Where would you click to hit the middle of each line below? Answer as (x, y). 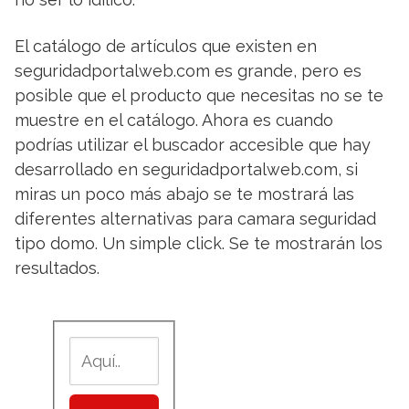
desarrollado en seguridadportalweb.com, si (186, 169)
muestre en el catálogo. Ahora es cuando (174, 120)
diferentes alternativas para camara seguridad (195, 218)
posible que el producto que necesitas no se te (199, 95)
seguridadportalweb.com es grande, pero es (188, 70)
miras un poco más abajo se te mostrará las (184, 194)
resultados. (57, 267)
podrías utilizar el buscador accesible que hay (193, 144)
